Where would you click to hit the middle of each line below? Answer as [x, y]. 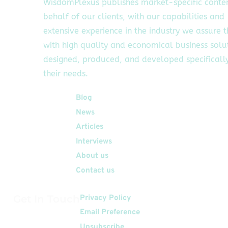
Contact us [95, 170]
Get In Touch [47, 199]
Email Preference [110, 213]
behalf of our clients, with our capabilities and [134, 17]
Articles [90, 127]
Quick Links [45, 99]
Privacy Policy [106, 198]
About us [92, 156]
